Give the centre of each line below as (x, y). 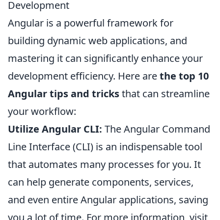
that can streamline (165, 93)
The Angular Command (156, 129)
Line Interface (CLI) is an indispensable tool (105, 146)
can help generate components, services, (101, 182)
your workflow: (42, 111)
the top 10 (184, 76)
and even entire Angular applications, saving (108, 199)
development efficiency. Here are (84, 76)
